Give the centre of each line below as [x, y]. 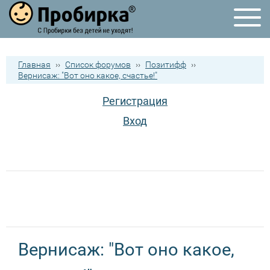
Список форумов [98, 64]
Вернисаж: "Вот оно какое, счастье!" [88, 75]
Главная [34, 64]
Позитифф [166, 64]
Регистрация [135, 101]
